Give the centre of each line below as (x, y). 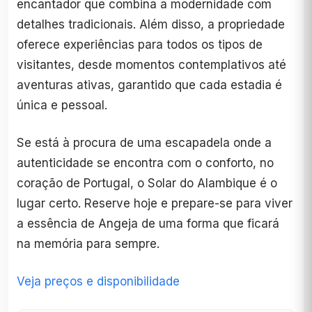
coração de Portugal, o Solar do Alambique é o (147, 184)
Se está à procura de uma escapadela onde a (144, 143)
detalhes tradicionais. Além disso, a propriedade (151, 25)
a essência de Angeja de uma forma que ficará (148, 224)
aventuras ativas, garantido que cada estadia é (149, 85)
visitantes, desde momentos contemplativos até (151, 65)
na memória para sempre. (88, 244)
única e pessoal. (62, 106)
